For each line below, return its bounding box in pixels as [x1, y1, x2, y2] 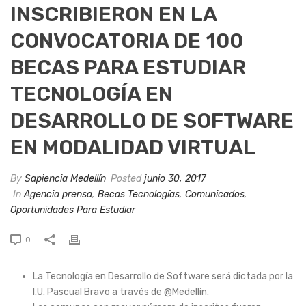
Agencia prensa [24, 188, 92, 200]
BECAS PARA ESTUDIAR [10, 55, 246, 80]
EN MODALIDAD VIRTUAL [10, 135, 255, 160]
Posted [108, 172, 144, 184]
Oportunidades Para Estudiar [10, 204, 135, 216]
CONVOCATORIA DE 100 [10, 28, 243, 53]
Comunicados [185, 188, 245, 200]
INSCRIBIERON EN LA [10, 1, 217, 27]
